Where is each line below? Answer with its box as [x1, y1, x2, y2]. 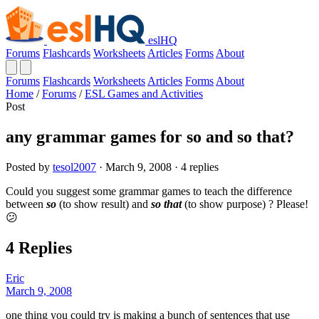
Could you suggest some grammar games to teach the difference [6, 184, 292, 197]
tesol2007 [53, 160, 96, 173]
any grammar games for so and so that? [6, 127, 294, 146]
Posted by [6, 160, 53, 173]
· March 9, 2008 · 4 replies [96, 160, 219, 173]
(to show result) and [56, 197, 151, 210]
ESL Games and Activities [85, 88, 203, 100]
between [6, 197, 46, 210]
